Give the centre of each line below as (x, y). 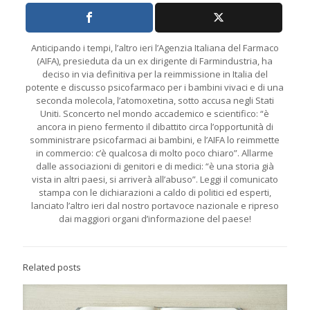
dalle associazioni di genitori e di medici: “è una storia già (155, 166)
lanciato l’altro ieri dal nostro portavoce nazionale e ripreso (155, 205)
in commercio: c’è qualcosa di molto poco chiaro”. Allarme (155, 153)
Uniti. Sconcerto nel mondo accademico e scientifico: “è (155, 113)
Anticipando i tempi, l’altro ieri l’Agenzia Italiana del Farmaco (155, 47)
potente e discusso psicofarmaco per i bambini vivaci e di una (155, 87)
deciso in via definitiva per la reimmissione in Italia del (155, 74)
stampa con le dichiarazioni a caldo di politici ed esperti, (155, 192)
